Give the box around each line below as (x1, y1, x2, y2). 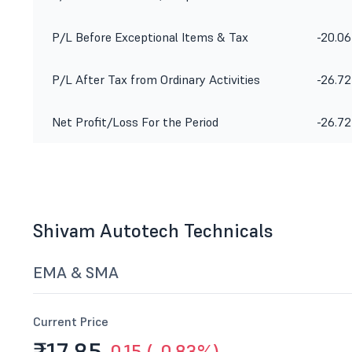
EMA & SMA (33, 262, 119, 283)
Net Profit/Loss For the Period (52, 114, 218, 130)
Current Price (33, 313, 108, 329)
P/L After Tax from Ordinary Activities (52, 71, 260, 87)
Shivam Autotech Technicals (33, 218, 273, 243)
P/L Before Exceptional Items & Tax (52, 29, 248, 45)
